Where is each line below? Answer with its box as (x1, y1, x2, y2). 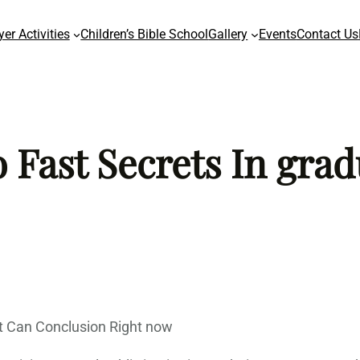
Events (258, 27, 297, 42)
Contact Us (296, 27, 358, 42)
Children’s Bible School (80, 27, 209, 42)
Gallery (208, 27, 248, 42)
